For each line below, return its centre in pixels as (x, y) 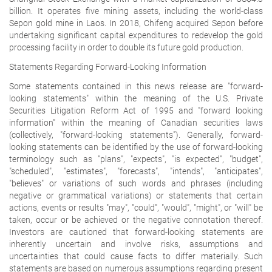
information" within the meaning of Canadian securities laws (136, 122)
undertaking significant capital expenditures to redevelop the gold (136, 35)
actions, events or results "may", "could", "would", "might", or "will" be (136, 207)
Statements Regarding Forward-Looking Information (108, 66)
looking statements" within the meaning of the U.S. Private (136, 98)
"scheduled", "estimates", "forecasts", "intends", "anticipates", (136, 171)
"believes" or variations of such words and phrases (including (136, 183)
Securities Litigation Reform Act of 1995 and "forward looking (136, 110)
